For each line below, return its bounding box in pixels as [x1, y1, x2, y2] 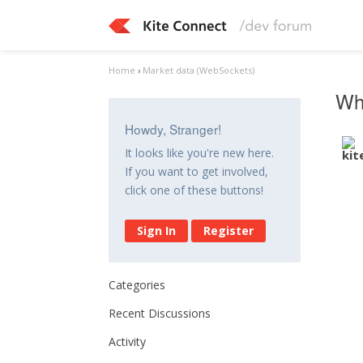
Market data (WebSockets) [143, 64, 255, 76]
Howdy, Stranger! [125, 120, 222, 138]
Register [203, 223, 254, 238]
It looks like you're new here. [125, 145, 275, 160]
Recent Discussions [109, 305, 211, 321]
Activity [109, 334, 147, 349]
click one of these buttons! [125, 182, 264, 198]
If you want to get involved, [125, 164, 269, 179]
